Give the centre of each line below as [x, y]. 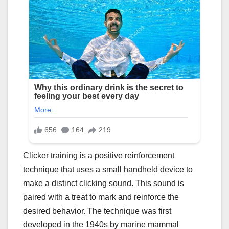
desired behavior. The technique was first [97, 211]
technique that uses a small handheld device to [108, 170]
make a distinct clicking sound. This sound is [104, 184]
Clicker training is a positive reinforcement [99, 156]
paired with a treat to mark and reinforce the [101, 197]
